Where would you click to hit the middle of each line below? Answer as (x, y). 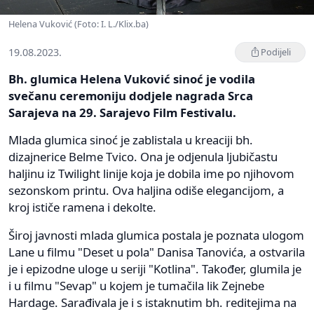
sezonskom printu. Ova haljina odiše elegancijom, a (146, 190)
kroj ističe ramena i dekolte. (82, 207)
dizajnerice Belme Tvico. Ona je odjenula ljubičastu (143, 156)
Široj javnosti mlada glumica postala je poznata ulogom (156, 235)
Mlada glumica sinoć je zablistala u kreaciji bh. (131, 139)
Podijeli (276, 52)
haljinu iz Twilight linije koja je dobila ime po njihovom (151, 173)
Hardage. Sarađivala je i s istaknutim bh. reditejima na (152, 302)
